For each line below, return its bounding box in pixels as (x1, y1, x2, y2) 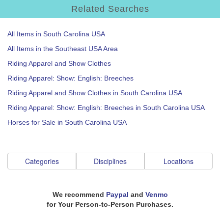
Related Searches (71, 4, 149, 14)
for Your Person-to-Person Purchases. (47, 200, 173, 208)
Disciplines (94, 156, 127, 166)
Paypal (106, 191, 129, 198)
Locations (164, 156, 193, 166)
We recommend (52, 191, 106, 198)
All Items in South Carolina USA (7, 30, 105, 38)
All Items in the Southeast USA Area (7, 45, 118, 53)
